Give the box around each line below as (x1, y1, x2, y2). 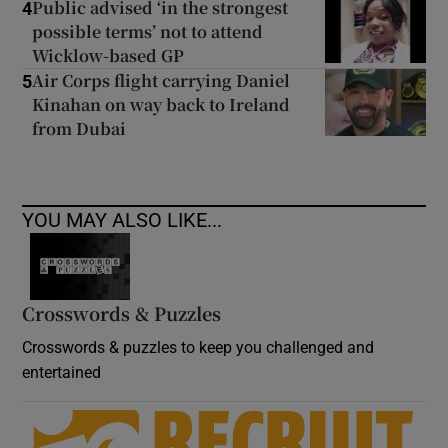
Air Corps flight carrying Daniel (32, 69, 291, 92)
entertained (22, 363, 102, 380)
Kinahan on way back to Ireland (32, 93, 291, 116)
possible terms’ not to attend (32, 20, 264, 43)
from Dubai (32, 117, 127, 140)
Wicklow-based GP (32, 44, 185, 67)
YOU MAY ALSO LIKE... (22, 210, 223, 230)
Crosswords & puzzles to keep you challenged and (22, 338, 375, 355)
